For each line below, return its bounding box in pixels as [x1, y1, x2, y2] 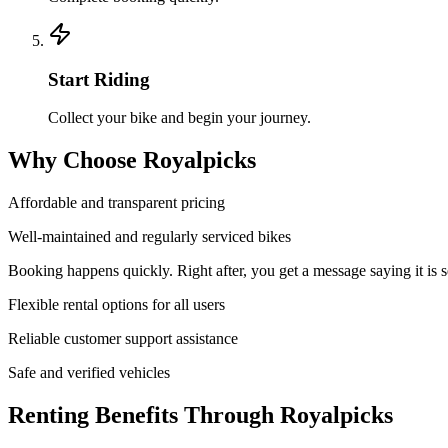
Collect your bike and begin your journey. [48, 109, 311, 127]
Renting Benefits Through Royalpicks [8, 402, 393, 429]
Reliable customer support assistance [8, 330, 238, 348]
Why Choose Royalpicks [8, 147, 256, 174]
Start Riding [48, 68, 150, 90]
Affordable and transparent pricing [8, 194, 225, 212]
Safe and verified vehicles [8, 364, 170, 382]
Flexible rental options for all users [8, 296, 225, 314]
